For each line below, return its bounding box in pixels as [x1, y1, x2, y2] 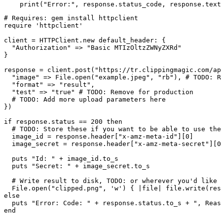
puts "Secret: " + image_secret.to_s [4, 162, 150, 170]
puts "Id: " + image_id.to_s [4, 155, 118, 163]
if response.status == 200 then [4, 118, 122, 126]
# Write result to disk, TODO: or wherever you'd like [4, 177, 217, 185]
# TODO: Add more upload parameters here [4, 96, 166, 104]
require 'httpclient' [4, 22, 83, 30]
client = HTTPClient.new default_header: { [4, 37, 166, 44]
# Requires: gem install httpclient [4, 14, 138, 22]
